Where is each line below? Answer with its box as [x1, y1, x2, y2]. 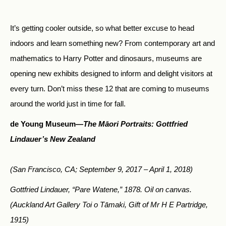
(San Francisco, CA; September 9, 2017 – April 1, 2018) [10, 165, 193, 174]
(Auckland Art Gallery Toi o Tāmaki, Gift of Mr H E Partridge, [10, 200, 208, 209]
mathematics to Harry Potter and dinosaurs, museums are [10, 54, 202, 63]
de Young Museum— [10, 120, 83, 129]
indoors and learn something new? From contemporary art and [10, 39, 215, 48]
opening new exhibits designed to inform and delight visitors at [10, 69, 212, 78]
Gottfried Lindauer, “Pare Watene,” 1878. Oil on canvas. [10, 185, 192, 194]
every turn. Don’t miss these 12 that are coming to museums [10, 84, 209, 93]
